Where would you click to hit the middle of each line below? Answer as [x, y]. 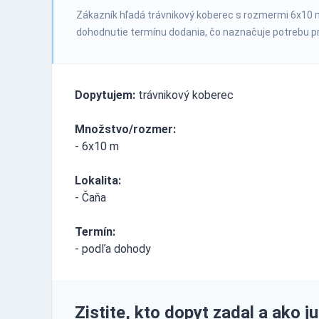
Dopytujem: [105, 95]
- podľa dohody [113, 249]
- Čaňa [90, 197]
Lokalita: [98, 180]
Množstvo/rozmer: [125, 129]
